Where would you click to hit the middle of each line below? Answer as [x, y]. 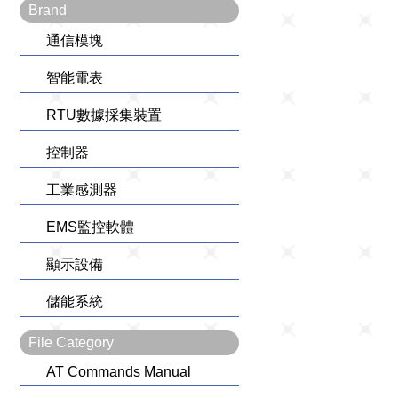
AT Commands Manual [119, 372]
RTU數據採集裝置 [104, 115]
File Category [71, 342]
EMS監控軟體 [90, 227]
